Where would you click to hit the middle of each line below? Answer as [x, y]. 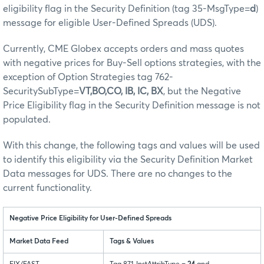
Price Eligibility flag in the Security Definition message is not [132, 105]
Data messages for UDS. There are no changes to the [118, 174]
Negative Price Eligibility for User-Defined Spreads [90, 218]
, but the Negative [202, 91]
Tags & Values [132, 241]
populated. [27, 119]
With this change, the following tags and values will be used [131, 145]
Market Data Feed [39, 241]
